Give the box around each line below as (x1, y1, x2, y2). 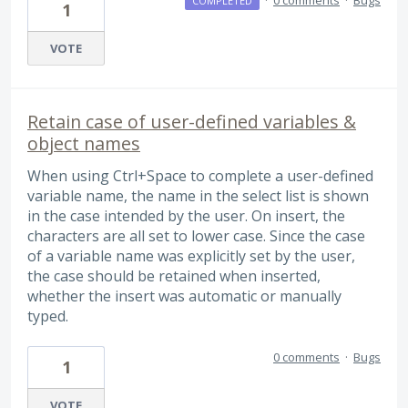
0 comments (273, 348, 340, 365)
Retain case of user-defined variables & (27, 108, 356, 134)
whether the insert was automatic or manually (27, 285, 342, 306)
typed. (27, 305, 68, 326)
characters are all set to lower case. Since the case (27, 225, 365, 246)
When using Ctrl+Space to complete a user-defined (27, 165, 373, 186)
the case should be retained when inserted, (27, 265, 321, 286)
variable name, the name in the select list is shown (27, 185, 369, 206)
